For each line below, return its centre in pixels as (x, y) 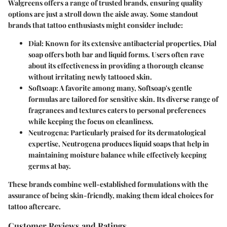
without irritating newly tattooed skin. (90, 77)
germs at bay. (50, 166)
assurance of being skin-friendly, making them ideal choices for (111, 196)
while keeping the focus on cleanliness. (91, 122)
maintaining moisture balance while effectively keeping (118, 155)
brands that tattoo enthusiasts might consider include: (96, 25)
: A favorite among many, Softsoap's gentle (124, 88)
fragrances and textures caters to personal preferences (117, 110)
